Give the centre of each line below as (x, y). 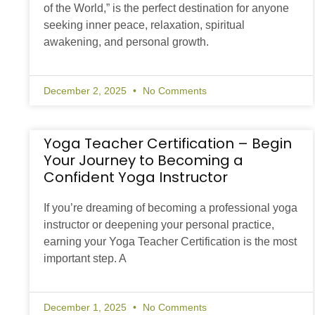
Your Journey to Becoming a (143, 161)
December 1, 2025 (86, 308)
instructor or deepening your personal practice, (159, 225)
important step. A (85, 259)
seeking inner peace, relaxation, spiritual (144, 25)
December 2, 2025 (86, 91)
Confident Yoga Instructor (136, 178)
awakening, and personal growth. (126, 42)
